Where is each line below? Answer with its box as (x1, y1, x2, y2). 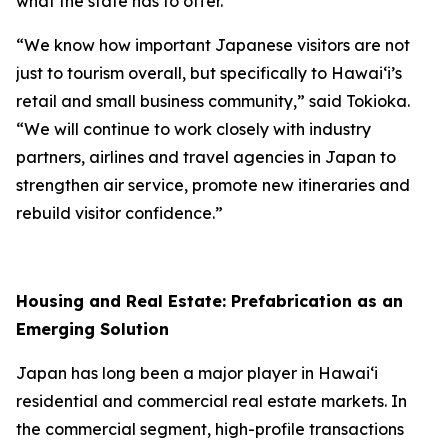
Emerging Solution (16, 319, 169, 339)
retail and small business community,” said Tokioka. (16, 91, 410, 111)
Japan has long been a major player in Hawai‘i (16, 363, 378, 383)
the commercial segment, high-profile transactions (16, 419, 404, 439)
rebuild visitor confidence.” (16, 203, 223, 223)
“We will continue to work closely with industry (16, 119, 371, 139)
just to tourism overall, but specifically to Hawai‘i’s (16, 63, 402, 83)
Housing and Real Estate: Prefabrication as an (16, 291, 403, 311)
